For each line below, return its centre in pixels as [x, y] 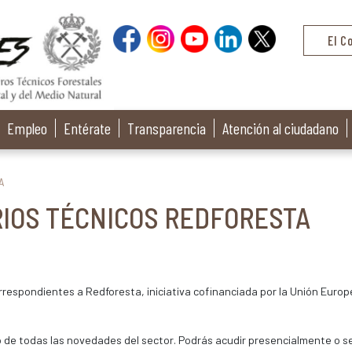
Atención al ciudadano [280, 128]
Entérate [87, 128]
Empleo [27, 128]
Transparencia [167, 128]
